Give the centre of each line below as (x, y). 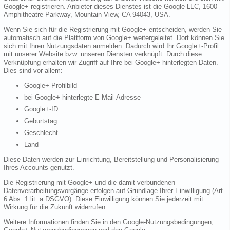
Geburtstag (41, 121)
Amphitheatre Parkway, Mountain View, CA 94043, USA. (87, 15)
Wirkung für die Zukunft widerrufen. (55, 207)
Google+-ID (41, 109)
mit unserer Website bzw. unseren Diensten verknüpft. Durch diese (103, 54)
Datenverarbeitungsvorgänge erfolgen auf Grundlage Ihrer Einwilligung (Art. (114, 191)
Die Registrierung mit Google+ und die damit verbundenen (89, 183)
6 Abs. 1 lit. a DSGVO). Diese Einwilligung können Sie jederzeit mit (103, 199)
